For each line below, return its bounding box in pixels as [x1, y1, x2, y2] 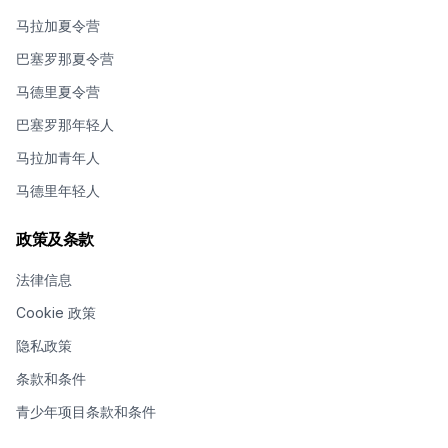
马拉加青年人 [16, 148, 100, 166]
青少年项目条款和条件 [16, 402, 156, 420]
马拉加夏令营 [16, 16, 100, 34]
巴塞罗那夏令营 [16, 49, 114, 67]
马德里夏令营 [16, 82, 100, 100]
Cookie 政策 [16, 303, 96, 321]
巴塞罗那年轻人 [16, 115, 114, 133]
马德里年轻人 [16, 181, 100, 199]
